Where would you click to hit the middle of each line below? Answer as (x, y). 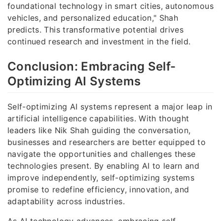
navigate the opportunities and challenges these (102, 154)
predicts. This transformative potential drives (96, 29)
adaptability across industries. (66, 201)
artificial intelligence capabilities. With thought (98, 118)
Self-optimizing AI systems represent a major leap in (110, 106)
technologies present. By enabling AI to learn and (104, 166)
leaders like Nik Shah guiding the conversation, (99, 130)
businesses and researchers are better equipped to (107, 142)
